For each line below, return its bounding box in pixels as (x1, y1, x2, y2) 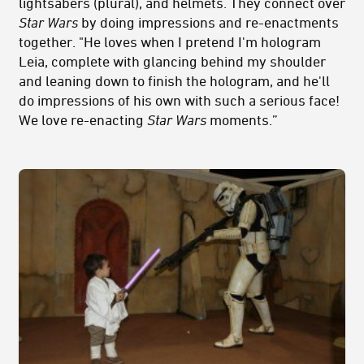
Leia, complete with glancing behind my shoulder (19, 52, 326, 69)
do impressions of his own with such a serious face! (19, 91, 340, 108)
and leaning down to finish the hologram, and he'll (19, 71, 330, 89)
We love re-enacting (19, 110, 147, 128)
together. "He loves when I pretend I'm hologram (19, 32, 321, 50)
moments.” (206, 110, 278, 128)
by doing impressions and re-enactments (78, 13, 339, 30)
